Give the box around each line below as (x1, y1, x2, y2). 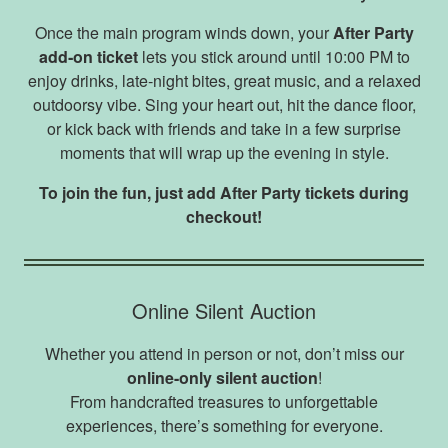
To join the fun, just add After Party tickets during (39, 180, 409, 204)
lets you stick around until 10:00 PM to (137, 44, 410, 68)
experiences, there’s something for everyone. (65, 413, 383, 437)
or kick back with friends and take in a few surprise (47, 116, 401, 140)
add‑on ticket (38, 44, 138, 68)
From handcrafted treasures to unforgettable (70, 389, 378, 413)
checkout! (186, 204, 262, 228)
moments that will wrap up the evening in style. (59, 140, 389, 164)
